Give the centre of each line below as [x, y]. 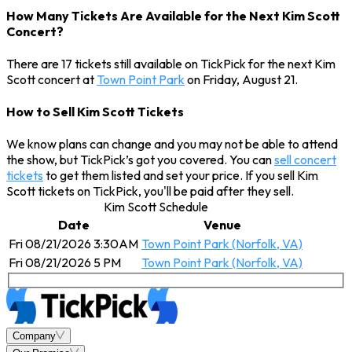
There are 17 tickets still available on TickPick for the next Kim [171, 63]
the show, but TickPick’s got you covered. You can [140, 160]
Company [34, 335]
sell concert [305, 160]
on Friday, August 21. [241, 79]
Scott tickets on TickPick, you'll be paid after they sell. [150, 191]
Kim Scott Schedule [156, 207]
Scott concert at [51, 79]
